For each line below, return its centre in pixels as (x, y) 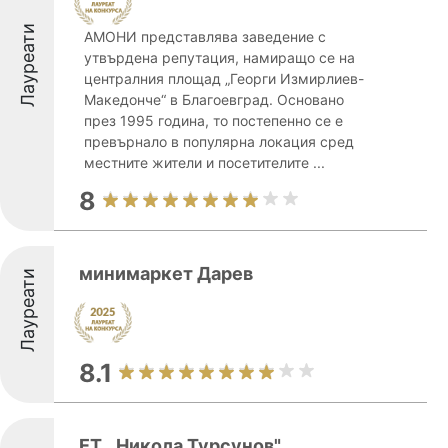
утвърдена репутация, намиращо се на (219, 57)
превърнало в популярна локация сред (219, 141)
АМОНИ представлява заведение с (205, 36)
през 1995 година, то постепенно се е (213, 120)
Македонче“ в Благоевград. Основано (214, 99)
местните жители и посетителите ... (204, 162)
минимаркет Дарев (166, 273)
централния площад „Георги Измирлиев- (224, 78)
